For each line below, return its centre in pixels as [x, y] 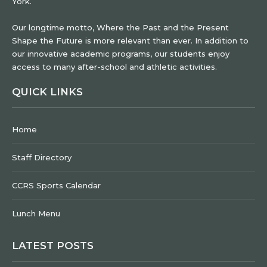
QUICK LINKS [47, 92]
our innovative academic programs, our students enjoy [121, 54]
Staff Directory [42, 157]
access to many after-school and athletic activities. [114, 67]
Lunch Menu [36, 213]
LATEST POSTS [53, 246]
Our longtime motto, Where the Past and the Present [120, 27]
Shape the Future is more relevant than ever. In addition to [130, 41]
